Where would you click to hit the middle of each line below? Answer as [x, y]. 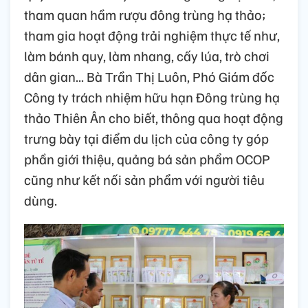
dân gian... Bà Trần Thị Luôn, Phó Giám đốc [149, 77]
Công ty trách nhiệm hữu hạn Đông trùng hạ [152, 97]
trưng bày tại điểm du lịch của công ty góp [146, 139]
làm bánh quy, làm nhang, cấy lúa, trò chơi [147, 56]
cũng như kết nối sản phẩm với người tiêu [144, 180]
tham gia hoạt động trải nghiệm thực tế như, [152, 35]
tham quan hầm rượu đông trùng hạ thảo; [145, 15]
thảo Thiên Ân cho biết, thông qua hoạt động [154, 118]
